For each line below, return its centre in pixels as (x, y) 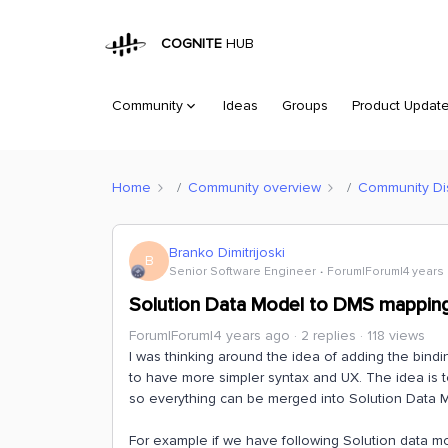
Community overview (254, 187)
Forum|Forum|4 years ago (209, 335)
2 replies (328, 335)
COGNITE (188, 44)
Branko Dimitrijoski (227, 252)
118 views (396, 335)
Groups (305, 105)
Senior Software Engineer (242, 271)
